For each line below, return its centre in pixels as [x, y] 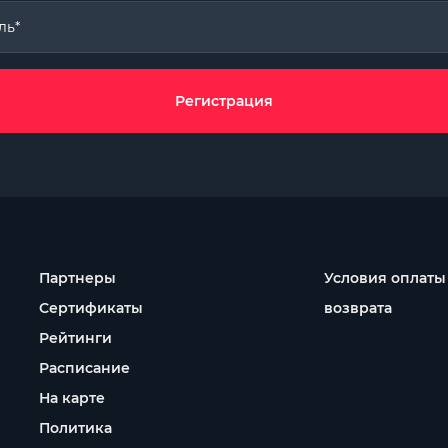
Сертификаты [91, 308]
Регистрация [224, 101]
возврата [358, 308]
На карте [72, 398]
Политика [75, 428]
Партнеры [77, 278]
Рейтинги [75, 338]
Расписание [84, 368]
